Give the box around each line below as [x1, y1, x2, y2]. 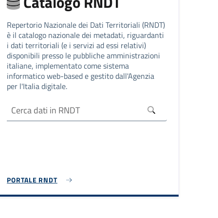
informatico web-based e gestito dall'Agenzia [7, 70, 155, 82]
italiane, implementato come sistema [7, 60, 129, 72]
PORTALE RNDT [7, 175, 57, 185]
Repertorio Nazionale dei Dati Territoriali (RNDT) [7, 19, 165, 31]
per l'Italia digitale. [7, 80, 68, 92]
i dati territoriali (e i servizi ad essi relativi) [7, 39, 146, 52]
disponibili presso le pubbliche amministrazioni [7, 50, 161, 62]
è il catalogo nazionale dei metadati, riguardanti [7, 29, 164, 41]
